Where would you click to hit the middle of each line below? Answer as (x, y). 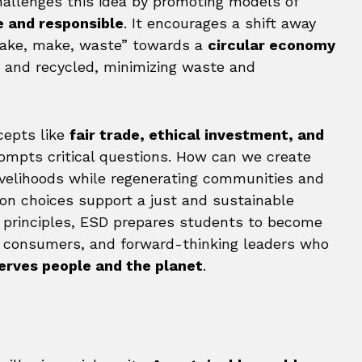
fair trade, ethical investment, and (197, 135)
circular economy (271, 45)
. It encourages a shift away (220, 23)
